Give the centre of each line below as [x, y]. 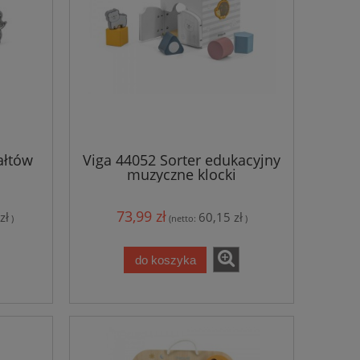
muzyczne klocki [182, 174]
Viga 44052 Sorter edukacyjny [182, 160]
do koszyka [165, 260]
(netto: [183, 219]
